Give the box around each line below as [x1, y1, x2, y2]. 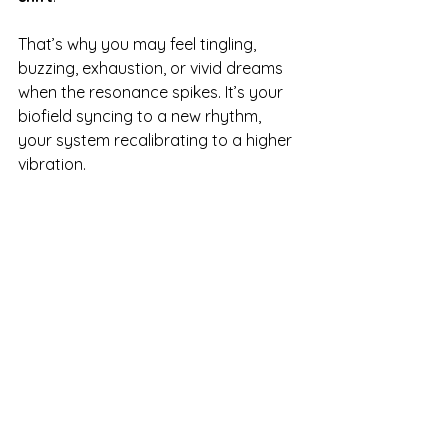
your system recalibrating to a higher [18, 129, 296, 150]
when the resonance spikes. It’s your [18, 81, 287, 102]
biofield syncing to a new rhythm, [18, 105, 265, 126]
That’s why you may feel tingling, [18, 33, 260, 54]
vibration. [18, 153, 86, 174]
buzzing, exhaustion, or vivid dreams [18, 57, 287, 78]
